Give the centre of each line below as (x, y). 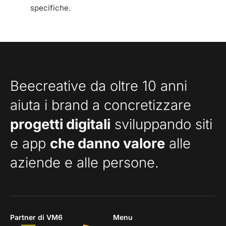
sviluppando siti (161, 124)
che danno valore (107, 143)
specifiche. (50, 8)
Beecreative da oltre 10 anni (99, 86)
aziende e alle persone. (84, 162)
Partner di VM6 (36, 217)
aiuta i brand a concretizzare (101, 105)
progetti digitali (60, 124)
